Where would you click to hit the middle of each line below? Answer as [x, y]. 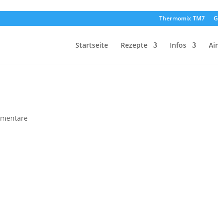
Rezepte [134, 45]
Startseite [91, 45]
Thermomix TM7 [182, 18]
